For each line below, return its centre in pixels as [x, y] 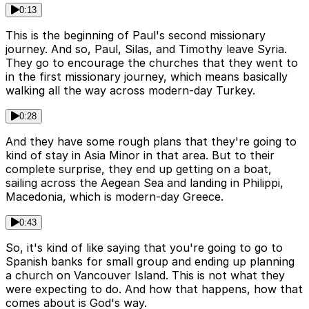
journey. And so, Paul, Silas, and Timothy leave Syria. [146, 49]
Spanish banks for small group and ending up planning [150, 262]
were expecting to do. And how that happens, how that [154, 289]
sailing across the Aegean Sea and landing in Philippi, [144, 183]
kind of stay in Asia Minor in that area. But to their [140, 156]
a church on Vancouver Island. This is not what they [145, 276]
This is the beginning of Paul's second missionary [136, 36]
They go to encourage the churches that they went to [152, 63]
